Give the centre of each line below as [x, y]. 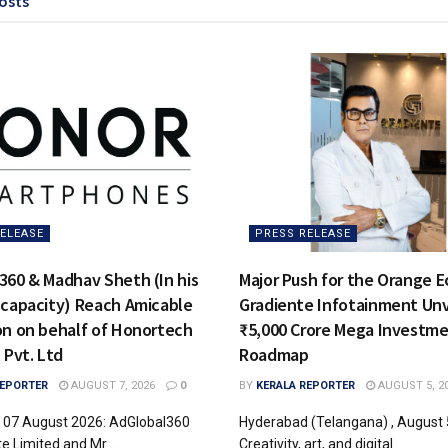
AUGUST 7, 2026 [111, 385]
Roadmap [274, 354]
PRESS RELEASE [303, 233]
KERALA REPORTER [305, 385]
